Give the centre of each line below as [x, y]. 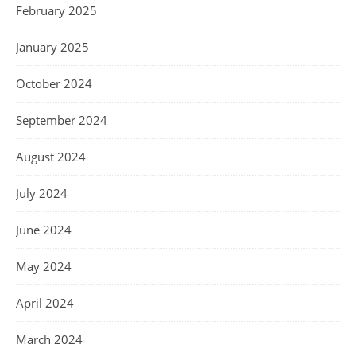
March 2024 [49, 340]
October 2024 [54, 84]
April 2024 [45, 303]
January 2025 [52, 47]
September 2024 [62, 120]
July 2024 [42, 193]
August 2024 [51, 157]
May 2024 [44, 267]
